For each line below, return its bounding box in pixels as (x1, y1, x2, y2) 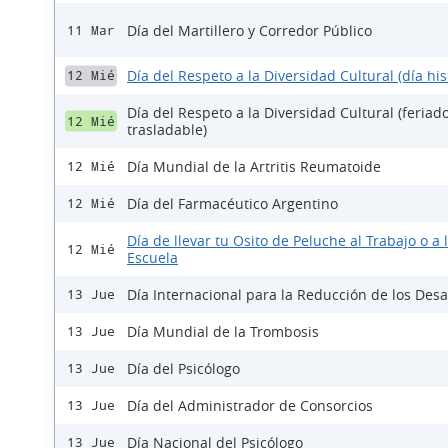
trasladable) (127, 120, 207, 140)
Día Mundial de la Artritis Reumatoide (127, 157, 381, 177)
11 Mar (67, 22, 115, 38)
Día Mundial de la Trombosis (127, 322, 319, 342)
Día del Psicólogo (127, 359, 240, 379)
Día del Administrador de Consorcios (127, 396, 373, 416)
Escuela (127, 248, 178, 268)
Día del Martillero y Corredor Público (127, 20, 372, 40)
